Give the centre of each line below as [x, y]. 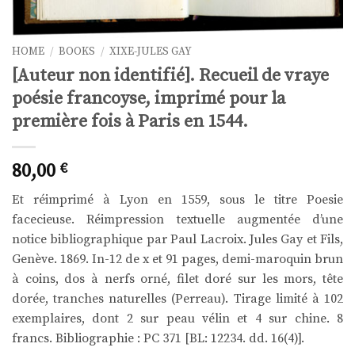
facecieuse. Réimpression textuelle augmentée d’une [177, 219]
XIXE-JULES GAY [151, 52]
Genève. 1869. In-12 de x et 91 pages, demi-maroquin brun [177, 259]
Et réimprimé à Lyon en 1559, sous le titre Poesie [177, 199]
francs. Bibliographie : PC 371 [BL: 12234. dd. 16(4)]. [158, 338]
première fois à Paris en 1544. [130, 122]
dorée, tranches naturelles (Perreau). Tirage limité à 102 [177, 298]
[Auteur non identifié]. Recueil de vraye [170, 76]
